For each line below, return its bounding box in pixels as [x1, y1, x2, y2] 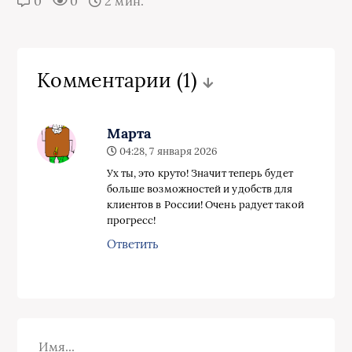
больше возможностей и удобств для [106, 181, 293, 196]
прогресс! [106, 213, 156, 227]
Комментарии [37, 67, 178, 93]
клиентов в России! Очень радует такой [106, 197, 304, 211]
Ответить [106, 236, 159, 251]
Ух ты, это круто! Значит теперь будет [106, 166, 293, 180]
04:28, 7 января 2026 [116, 144, 218, 158]
